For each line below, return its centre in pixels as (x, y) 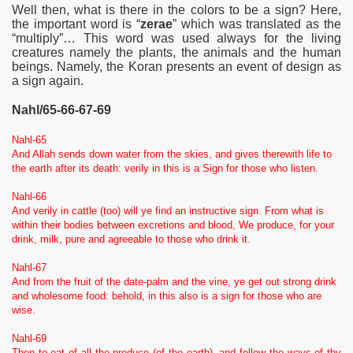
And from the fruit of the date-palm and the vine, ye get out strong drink (174, 281)
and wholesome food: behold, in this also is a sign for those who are (167, 295)
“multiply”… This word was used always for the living (176, 39)
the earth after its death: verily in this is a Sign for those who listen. (165, 168)
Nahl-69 (29, 338)
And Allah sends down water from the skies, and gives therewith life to (172, 154)
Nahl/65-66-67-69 (61, 110)
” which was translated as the (257, 24)
